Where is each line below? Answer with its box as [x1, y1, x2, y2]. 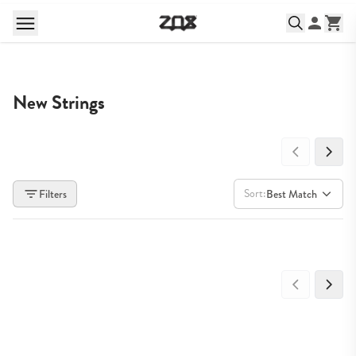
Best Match [266, 186, 317, 202]
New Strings [13, 88, 105, 117]
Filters [39, 186, 67, 202]
